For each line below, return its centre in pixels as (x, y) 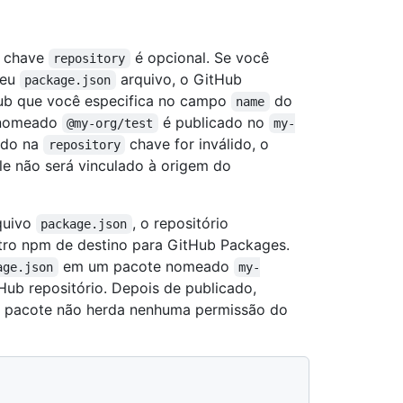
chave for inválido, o (200, 143)
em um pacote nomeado (146, 266)
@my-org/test (110, 123)
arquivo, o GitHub (181, 79)
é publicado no (213, 122)
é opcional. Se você (201, 57)
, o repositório (182, 223)
